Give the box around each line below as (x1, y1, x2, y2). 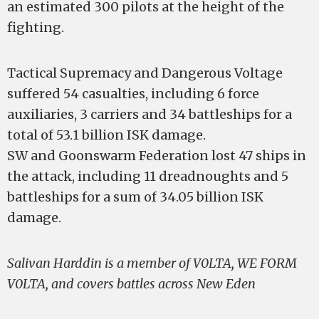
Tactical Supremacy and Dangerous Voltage (7, 65, 283, 81)
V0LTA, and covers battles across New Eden (7, 276, 256, 292)
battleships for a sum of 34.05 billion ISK (7, 189, 263, 205)
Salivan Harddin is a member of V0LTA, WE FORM (7, 255, 297, 271)
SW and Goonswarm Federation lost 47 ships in (7, 147, 306, 164)
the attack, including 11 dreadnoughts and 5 (7, 168, 288, 184)
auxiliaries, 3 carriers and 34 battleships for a (7, 106, 292, 122)
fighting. (7, 19, 64, 36)
